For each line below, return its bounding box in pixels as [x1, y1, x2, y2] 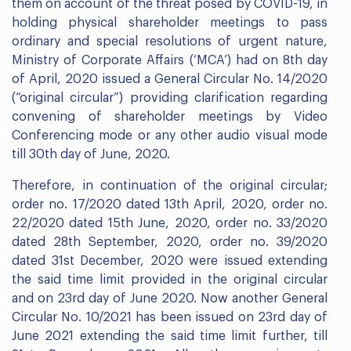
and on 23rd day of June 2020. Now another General [12, 291, 327, 305]
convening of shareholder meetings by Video [12, 110, 327, 123]
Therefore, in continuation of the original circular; [12, 179, 327, 192]
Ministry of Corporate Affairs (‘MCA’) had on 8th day [12, 53, 327, 67]
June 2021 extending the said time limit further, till [12, 329, 327, 342]
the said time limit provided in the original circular [12, 273, 327, 286]
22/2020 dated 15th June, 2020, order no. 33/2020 [12, 216, 327, 230]
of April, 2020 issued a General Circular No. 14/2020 [12, 72, 327, 85]
